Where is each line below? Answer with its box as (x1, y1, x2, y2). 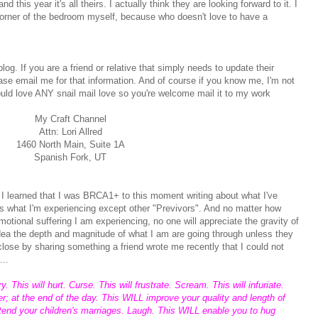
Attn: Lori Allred (38, 126, 102, 138)
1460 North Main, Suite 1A (16, 139, 125, 150)
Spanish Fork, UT (34, 152, 106, 163)
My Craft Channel (34, 114, 106, 125)
